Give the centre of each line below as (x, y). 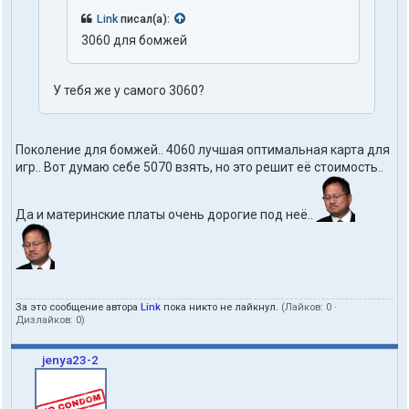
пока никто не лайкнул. (221, 308)
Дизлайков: (46, 320)
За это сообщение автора (78, 308)
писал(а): (145, 19)
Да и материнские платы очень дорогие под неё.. (166, 215)
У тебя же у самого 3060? (129, 91)
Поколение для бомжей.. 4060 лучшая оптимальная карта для (203, 150)
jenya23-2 (70, 361)
